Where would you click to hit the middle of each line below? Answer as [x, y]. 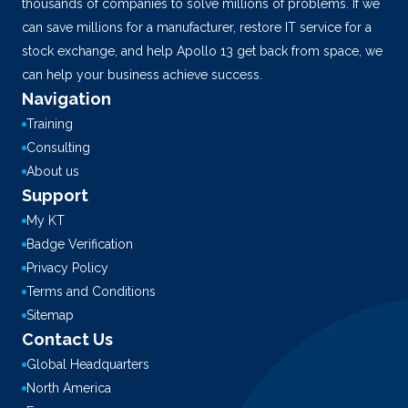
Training [50, 124]
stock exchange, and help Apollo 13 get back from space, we [202, 51]
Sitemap [50, 315]
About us [53, 171]
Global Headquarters [88, 364]
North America [69, 388]
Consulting [58, 148]
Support [55, 195]
